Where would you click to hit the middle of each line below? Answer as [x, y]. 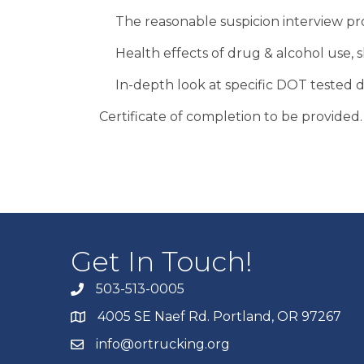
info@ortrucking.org [163, 344]
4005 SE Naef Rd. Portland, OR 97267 [219, 316]
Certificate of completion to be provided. [231, 117]
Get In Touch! [162, 262]
